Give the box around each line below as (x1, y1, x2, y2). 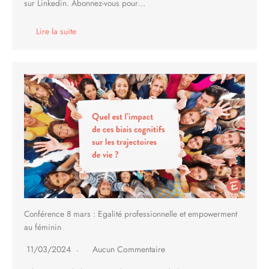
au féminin (24, 220, 61, 233)
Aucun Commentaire (92, 243, 165, 255)
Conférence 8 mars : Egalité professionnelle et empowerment (24, 207, 237, 220)
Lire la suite (36, 25, 76, 37)
